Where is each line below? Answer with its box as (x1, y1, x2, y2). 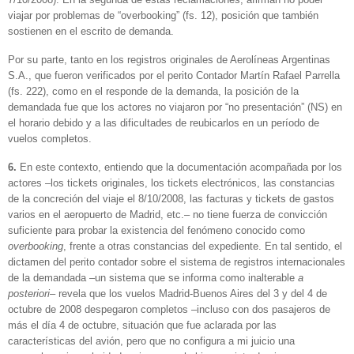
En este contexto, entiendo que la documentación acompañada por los (20, 160, 342, 173)
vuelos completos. (8, 133, 92, 145)
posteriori (8, 287, 50, 299)
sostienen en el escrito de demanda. (8, 25, 174, 38)
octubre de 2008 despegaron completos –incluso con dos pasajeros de (8, 303, 330, 315)
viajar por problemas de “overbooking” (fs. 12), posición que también (8, 9, 318, 22)
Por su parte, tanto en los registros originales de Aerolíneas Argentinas (8, 54, 330, 66)
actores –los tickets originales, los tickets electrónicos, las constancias (8, 176, 335, 189)
